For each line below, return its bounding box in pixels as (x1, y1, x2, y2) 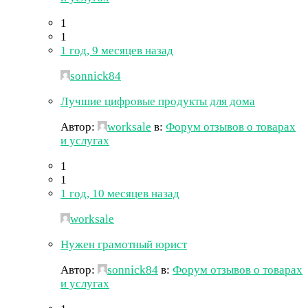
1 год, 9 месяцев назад (60, 43, 173, 57)
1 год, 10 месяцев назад (60, 186, 179, 200)
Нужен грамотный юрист (60, 237, 187, 251)
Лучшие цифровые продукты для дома (60, 94, 255, 108)
